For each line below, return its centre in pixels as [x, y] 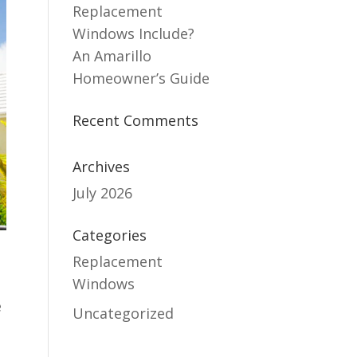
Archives [102, 166]
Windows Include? [134, 33]
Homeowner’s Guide [141, 78]
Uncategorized [124, 313]
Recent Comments [136, 120]
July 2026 [103, 192]
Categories [110, 235]
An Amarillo [112, 55]
